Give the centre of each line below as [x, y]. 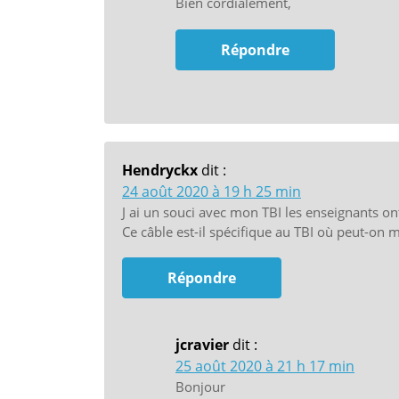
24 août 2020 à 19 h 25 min [212, 191]
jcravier [202, 345]
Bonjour [200, 387]
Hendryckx [160, 170]
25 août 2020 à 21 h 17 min [265, 366]
